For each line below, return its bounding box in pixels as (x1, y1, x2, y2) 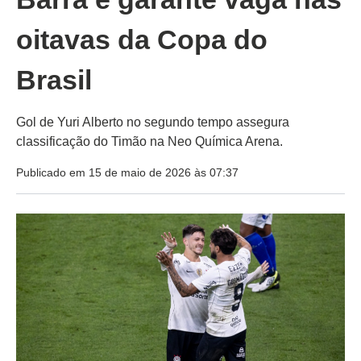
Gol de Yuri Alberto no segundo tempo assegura (16, 115, 289, 130)
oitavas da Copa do (16, 24, 268, 56)
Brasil (16, 64, 92, 96)
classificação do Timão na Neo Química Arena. (16, 135, 283, 149)
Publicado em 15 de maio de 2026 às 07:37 (16, 166, 239, 180)
